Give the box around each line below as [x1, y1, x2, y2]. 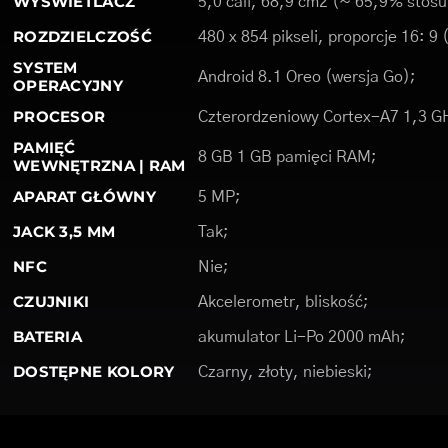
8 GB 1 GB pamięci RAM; [197, 149, 377, 165]
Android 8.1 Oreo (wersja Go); [197, 69, 416, 85]
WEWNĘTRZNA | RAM [12, 156, 186, 175]
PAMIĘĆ [12, 138, 76, 157]
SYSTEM [12, 58, 78, 77]
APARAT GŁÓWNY [12, 187, 156, 206]
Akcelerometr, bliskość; [197, 294, 369, 310]
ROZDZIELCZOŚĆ [12, 27, 152, 46]
